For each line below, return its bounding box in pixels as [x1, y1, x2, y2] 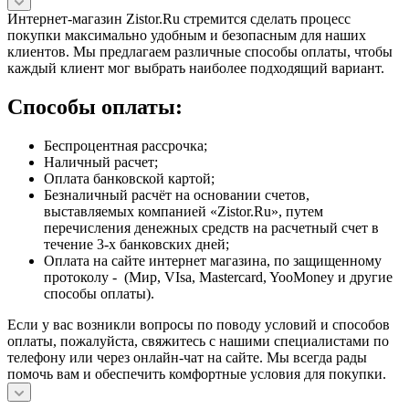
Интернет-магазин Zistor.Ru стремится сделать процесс [7, 10, 351, 26]
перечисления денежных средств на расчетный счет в [44, 219, 379, 236]
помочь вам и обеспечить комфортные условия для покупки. [7, 365, 386, 382]
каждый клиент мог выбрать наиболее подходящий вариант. [7, 59, 384, 76]
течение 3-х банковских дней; [44, 236, 229, 252]
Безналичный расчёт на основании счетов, [44, 186, 309, 203]
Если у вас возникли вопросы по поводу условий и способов [7, 316, 390, 332]
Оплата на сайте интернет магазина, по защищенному [44, 252, 382, 268]
